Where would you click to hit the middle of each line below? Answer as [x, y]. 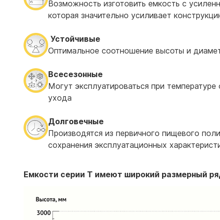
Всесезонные [76, 74]
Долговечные [76, 121]
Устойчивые [75, 39]
